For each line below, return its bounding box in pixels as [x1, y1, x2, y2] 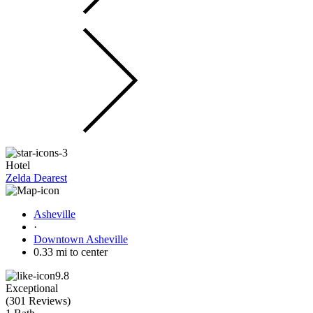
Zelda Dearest [6, 171, 67, 184]
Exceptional [6, 282, 58, 294]
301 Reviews [9, 294, 67, 307]
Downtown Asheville [34, 233, 128, 245]
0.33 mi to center [34, 245, 108, 258]
